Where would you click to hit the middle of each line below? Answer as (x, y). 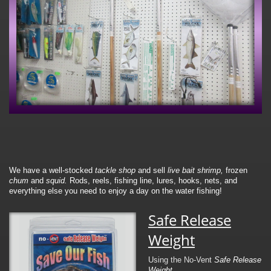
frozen (237, 170)
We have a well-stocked (51, 170)
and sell (152, 170)
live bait (181, 170)
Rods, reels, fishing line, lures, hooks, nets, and (153, 180)
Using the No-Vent (180, 260)
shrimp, (210, 170)
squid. (57, 180)
